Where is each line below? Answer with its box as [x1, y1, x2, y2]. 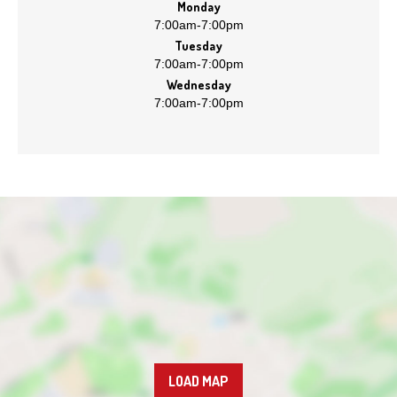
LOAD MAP [168, 372, 229, 391]
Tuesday [175, 38, 222, 54]
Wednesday [166, 77, 231, 93]
